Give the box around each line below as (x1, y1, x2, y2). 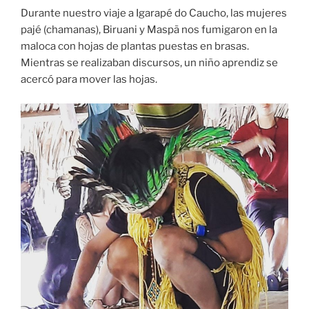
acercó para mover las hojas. (21, 73, 157, 86)
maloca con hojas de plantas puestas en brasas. (21, 40, 249, 53)
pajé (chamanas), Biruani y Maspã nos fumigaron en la (21, 23, 277, 37)
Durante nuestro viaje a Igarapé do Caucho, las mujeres (21, 7, 287, 20)
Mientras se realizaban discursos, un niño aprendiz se (21, 57, 278, 70)
